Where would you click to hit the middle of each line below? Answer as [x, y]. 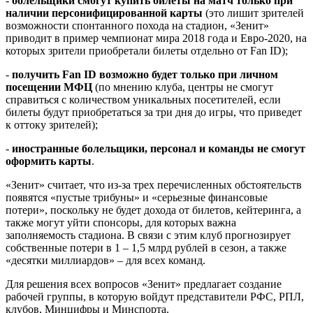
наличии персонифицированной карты [104, 13]
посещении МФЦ [49, 87]
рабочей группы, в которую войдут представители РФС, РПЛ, [155, 296]
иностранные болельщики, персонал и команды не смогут [159, 148]
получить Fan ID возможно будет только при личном [145, 74]
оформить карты [49, 161]
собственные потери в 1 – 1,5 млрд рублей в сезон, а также [146, 247]
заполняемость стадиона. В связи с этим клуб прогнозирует [148, 235]
